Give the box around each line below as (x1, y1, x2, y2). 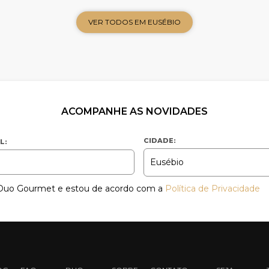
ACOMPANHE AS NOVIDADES (61, 105, 208, 117)
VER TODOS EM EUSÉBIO (88, 17, 181, 27)
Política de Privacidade (165, 183, 260, 194)
